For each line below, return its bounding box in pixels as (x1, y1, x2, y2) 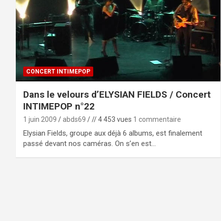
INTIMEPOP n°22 (23, 100, 95, 112)
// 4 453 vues (90, 115, 133, 123)
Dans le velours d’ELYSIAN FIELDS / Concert (23, 88, 211, 100)
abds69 (63, 115, 86, 123)
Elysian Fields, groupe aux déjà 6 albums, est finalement (23, 128, 202, 138)
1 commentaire (133, 115, 181, 123)
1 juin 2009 (23, 115, 57, 123)
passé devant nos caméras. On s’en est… (23, 139, 156, 148)
